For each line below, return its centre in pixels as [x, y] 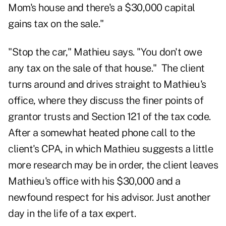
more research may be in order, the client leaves [113, 165]
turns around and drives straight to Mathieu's [107, 84]
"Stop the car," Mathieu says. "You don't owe [105, 52]
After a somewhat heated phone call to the [102, 133]
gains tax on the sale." [57, 24]
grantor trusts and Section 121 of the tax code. [109, 117]
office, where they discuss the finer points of [106, 101]
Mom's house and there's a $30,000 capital [102, 8]
